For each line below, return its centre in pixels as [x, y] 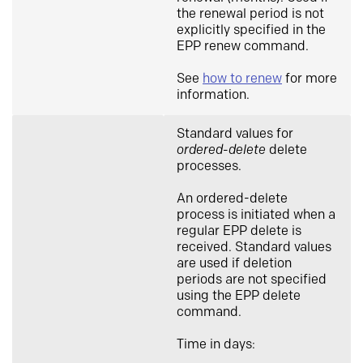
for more [310, 79]
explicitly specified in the [251, 30]
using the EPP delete [239, 296]
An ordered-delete [232, 199]
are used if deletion [234, 264]
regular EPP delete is [239, 231]
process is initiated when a [256, 215]
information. [213, 95]
